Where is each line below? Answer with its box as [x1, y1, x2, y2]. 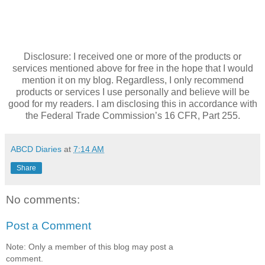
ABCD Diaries [11, 144, 62, 154]
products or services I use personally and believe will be [15, 86, 250, 97]
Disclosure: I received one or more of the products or [24, 51, 241, 62]
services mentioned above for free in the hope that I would [12, 63, 253, 73]
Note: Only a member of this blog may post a [6, 241, 173, 251]
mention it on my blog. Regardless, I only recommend [21, 75, 244, 85]
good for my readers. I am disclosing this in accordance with [8, 98, 257, 109]
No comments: [6, 193, 80, 206]
